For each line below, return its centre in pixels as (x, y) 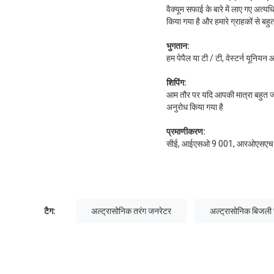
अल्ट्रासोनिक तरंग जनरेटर (131, 211)
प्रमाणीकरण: (186, 131)
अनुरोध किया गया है (195, 107)
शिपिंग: (176, 82)
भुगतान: (178, 46)
